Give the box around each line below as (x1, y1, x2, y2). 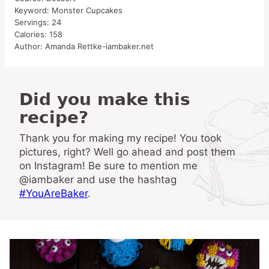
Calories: (14, 29, 49, 39)
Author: (14, 41, 45, 51)
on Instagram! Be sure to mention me (19, 160, 198, 172)
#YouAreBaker (19, 187, 88, 199)
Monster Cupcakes (52, 5, 122, 15)
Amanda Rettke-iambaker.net (45, 41, 154, 51)
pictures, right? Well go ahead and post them (19, 146, 235, 158)
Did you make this (19, 89, 33, 109)
